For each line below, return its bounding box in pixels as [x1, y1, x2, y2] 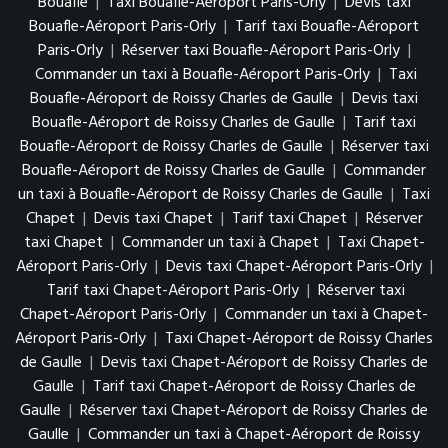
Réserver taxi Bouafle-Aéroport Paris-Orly [121, 38, 400, 65]
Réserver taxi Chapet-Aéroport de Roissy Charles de [80, 398, 428, 425]
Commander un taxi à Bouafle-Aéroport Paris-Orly [35, 62, 370, 89]
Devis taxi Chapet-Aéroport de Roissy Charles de [101, 350, 428, 377]
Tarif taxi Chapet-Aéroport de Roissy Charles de [92, 374, 416, 401]
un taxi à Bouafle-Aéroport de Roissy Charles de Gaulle [18, 182, 383, 209]
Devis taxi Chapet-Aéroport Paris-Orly [165, 254, 422, 281]
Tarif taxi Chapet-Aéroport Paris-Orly [47, 278, 299, 305]
